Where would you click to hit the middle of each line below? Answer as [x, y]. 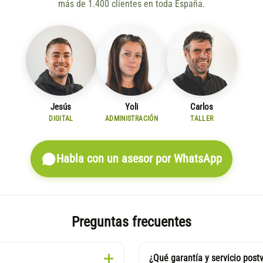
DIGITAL [61, 119]
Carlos [202, 107]
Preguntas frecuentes [131, 222]
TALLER [202, 119]
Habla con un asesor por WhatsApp [139, 159]
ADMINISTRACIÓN [131, 119]
